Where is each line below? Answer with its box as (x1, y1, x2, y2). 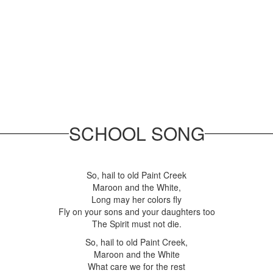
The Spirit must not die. (91, 218, 182, 230)
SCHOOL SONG (68, 120, 205, 147)
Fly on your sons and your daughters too (58, 205, 215, 218)
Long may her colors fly (91, 193, 182, 206)
